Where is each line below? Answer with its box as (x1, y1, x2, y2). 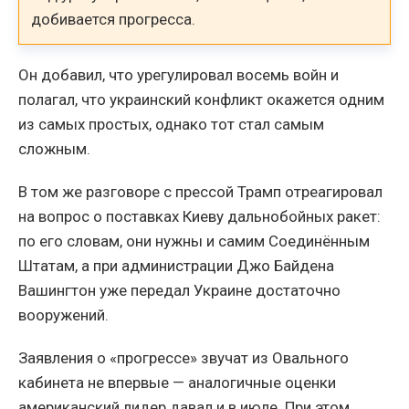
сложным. (18, 139, 90, 158)
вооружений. (18, 305, 109, 324)
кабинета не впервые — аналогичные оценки (18, 372, 336, 392)
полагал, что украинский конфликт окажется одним (18, 89, 384, 109)
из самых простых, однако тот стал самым (18, 114, 324, 133)
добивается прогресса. (31, 9, 196, 28)
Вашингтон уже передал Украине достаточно (18, 280, 341, 299)
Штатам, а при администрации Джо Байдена (18, 256, 334, 275)
